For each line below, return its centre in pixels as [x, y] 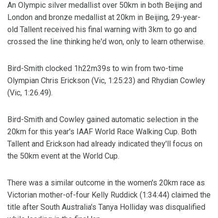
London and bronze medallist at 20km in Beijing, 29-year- [104, 17]
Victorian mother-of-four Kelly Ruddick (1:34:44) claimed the [109, 195]
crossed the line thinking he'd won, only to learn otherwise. [106, 42]
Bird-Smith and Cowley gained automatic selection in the [103, 119]
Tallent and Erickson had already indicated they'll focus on [105, 144]
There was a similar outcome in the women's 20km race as [106, 183]
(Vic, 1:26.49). [30, 93]
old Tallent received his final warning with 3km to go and [102, 29]
